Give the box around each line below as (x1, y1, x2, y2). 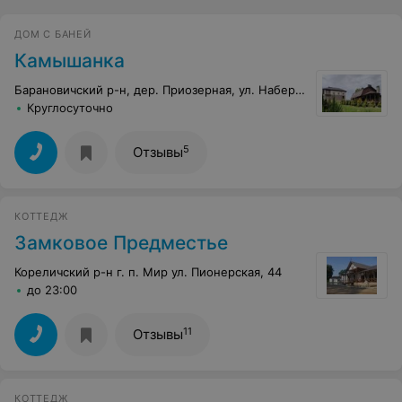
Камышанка (14, 49, 125, 72)
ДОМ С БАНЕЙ (14, 28, 92, 40)
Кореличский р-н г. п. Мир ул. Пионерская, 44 (14, 265, 282, 279)
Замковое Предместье (14, 232, 228, 254)
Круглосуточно (27, 100, 113, 115)
